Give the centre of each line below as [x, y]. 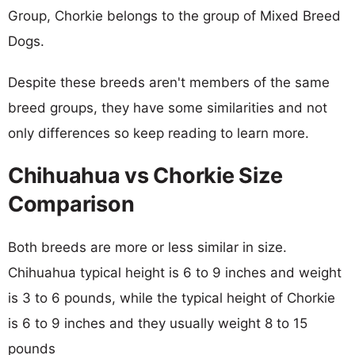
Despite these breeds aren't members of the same [169, 82]
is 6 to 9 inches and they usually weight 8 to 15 [158, 323]
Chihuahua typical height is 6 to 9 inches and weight [175, 272]
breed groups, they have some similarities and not [168, 107]
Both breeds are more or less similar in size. [147, 247]
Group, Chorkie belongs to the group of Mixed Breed [174, 15]
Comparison [71, 204]
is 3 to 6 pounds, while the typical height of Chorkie [172, 298]
